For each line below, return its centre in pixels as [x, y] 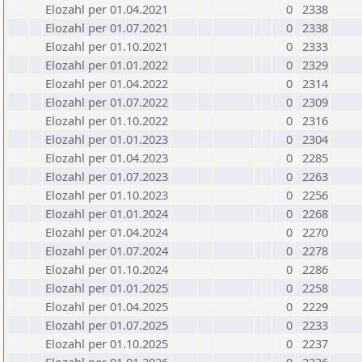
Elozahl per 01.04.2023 [107, 158]
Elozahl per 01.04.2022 [107, 83]
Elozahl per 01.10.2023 [107, 195]
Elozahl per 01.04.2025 [107, 306]
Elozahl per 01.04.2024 [107, 232]
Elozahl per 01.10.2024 [107, 269]
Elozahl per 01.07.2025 [107, 325]
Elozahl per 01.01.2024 [107, 213]
